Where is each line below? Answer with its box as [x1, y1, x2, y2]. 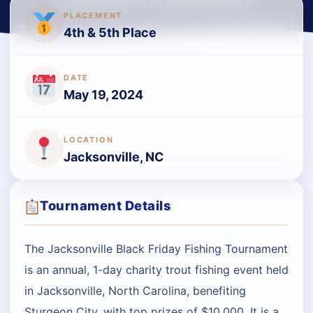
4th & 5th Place [64, 25, 156, 40]
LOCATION [64, 135, 114, 145]
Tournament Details [40, 198, 171, 214]
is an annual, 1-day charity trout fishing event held [24, 263, 289, 277]
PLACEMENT [64, 10, 123, 20]
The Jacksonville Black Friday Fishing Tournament [24, 242, 288, 256]
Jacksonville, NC [64, 150, 163, 164]
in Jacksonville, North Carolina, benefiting [24, 284, 246, 298]
